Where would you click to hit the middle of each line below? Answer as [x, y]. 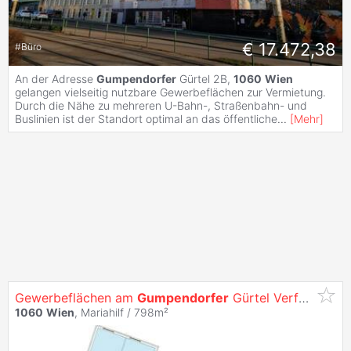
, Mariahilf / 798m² [121, 312]
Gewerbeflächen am [76, 297]
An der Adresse [56, 78]
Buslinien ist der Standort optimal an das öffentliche [146, 118]
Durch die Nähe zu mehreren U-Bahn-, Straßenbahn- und [161, 105]
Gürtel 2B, [205, 78]
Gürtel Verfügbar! [264, 297]
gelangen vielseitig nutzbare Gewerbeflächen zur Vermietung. [170, 92]
